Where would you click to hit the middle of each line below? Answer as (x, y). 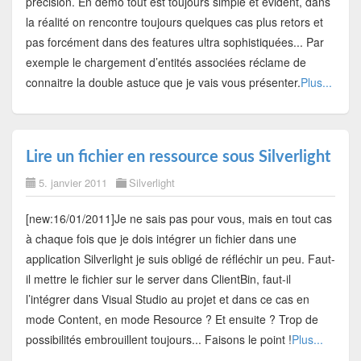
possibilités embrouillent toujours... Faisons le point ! (158, 339)
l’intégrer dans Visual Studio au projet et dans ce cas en (167, 299)
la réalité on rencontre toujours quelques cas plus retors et (174, 21)
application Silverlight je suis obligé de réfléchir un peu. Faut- (180, 258)
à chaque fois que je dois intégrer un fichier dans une (161, 238)
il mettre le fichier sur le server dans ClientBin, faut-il (158, 278)
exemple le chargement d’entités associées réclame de (166, 62)
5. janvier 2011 (73, 182)
